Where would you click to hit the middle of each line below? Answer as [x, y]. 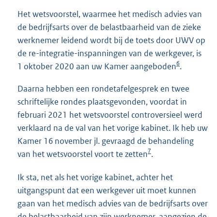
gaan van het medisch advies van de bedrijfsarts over [113, 203]
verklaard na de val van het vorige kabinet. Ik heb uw [113, 128]
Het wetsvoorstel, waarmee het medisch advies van [110, 14]
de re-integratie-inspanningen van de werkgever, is [109, 54]
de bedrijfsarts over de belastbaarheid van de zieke [109, 27]
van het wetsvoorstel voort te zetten [83, 154]
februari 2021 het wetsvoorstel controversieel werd [110, 115]
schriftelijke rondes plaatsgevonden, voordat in [102, 102]
